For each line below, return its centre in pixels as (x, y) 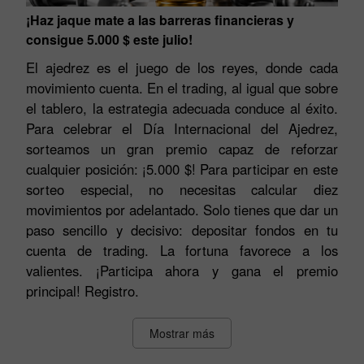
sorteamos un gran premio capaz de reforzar (182, 154)
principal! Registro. (82, 296)
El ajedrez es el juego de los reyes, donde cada (182, 73)
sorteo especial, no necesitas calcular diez (182, 195)
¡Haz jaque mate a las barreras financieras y (160, 25)
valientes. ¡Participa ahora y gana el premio (182, 276)
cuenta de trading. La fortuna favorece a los (182, 256)
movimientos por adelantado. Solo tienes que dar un (182, 215)
